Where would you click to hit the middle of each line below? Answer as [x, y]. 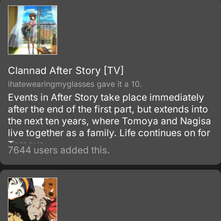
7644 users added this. [59, 150]
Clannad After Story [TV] [66, 71]
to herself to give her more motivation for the [107, 8]
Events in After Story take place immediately [106, 97]
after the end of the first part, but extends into [108, 109]
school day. [34, 20]
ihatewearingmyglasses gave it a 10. [75, 84]
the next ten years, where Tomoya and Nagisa [110, 121]
